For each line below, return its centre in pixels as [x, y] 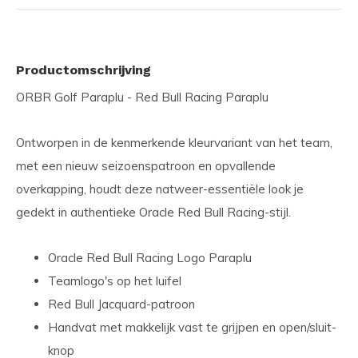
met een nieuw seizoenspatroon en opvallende [146, 166]
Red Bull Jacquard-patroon [121, 304]
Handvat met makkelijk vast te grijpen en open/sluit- [192, 327]
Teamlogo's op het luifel [115, 281]
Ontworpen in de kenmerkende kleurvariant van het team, [174, 143]
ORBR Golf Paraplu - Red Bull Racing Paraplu [142, 97]
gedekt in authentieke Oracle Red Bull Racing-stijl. [153, 212]
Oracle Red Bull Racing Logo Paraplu [150, 258]
